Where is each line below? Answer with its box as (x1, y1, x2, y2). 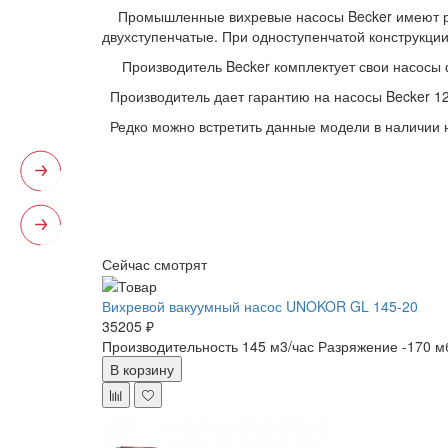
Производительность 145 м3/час (102, 336, 314, 357)
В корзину (110, 359, 174, 380)
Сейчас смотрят (102, 253, 207, 274)
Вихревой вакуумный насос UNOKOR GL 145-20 (102, 296, 418, 317)
